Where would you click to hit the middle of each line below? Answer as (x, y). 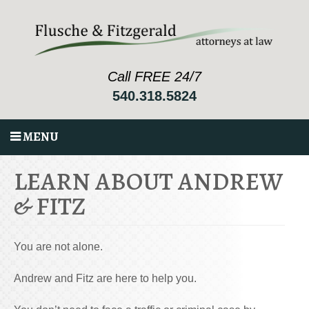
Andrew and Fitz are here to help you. (105, 278)
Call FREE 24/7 (154, 76)
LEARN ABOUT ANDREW (148, 181)
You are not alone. (58, 246)
